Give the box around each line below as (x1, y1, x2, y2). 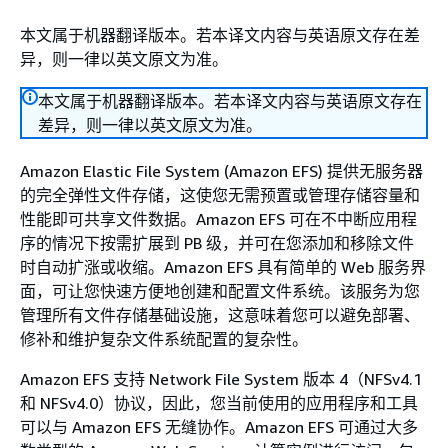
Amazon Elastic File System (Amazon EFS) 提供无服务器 (20, 161, 423, 181)
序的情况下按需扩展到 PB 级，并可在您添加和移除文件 (20, 233, 414, 253)
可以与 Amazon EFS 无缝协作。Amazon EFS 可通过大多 (20, 417, 418, 437)
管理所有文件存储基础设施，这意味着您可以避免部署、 (20, 305, 420, 325)
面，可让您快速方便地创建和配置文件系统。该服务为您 (20, 281, 420, 301)
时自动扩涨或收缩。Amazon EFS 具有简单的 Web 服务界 (20, 257, 426, 277)
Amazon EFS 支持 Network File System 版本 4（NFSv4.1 (20, 369, 422, 389)
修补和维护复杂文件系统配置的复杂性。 (20, 329, 308, 349)
